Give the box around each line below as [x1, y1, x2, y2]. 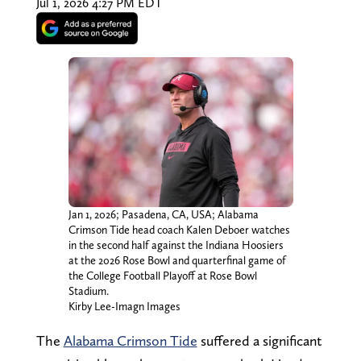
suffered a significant [197, 331, 322, 349]
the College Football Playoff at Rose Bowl [68, 268, 257, 282]
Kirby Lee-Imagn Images [68, 299, 180, 313]
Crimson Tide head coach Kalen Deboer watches [68, 222, 290, 236]
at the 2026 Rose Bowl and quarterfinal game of [68, 253, 286, 267]
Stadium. [68, 284, 109, 297]
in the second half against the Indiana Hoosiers [68, 238, 284, 251]
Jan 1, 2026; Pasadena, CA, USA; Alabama [68, 207, 259, 221]
